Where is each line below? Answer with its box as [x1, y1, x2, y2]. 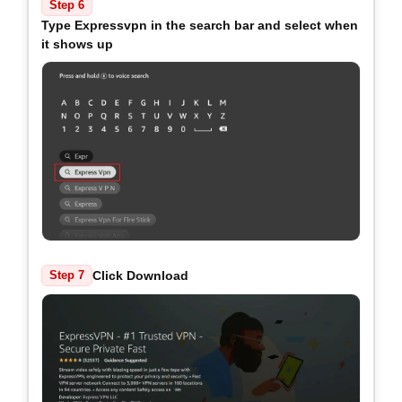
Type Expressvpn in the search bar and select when [41, 18, 358, 33]
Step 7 [49, 269, 84, 283]
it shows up [41, 37, 113, 52]
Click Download [92, 267, 188, 283]
